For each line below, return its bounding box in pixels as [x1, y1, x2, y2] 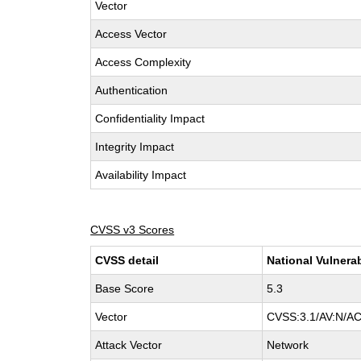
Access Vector [95, 27, 168, 40]
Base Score [95, 282, 155, 295]
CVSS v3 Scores [90, 223, 175, 236]
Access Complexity [95, 56, 192, 68]
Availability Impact [95, 168, 187, 181]
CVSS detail [95, 254, 160, 267]
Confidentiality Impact [95, 112, 205, 125]
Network [267, 338, 309, 351]
